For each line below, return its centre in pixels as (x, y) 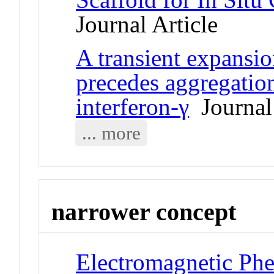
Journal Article (147, 24)
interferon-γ (133, 106)
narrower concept (144, 212)
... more (111, 133)
